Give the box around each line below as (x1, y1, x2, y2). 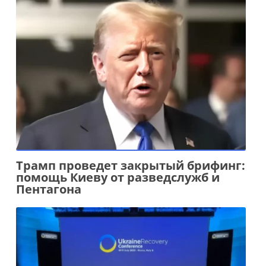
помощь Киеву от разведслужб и (15, 169, 220, 186)
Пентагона (15, 181, 81, 198)
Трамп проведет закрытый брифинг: (15, 157, 245, 174)
